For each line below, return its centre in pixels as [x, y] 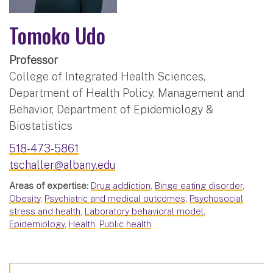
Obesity [25, 199]
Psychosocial [216, 199]
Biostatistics [41, 126]
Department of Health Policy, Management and [127, 93]
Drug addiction [121, 186]
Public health [125, 224]
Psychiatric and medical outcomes [115, 199]
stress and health [45, 211]
